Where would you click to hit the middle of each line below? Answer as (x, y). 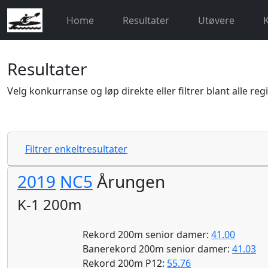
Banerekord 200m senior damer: (158, 249)
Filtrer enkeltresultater (76, 149)
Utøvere (217, 20)
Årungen (129, 181)
